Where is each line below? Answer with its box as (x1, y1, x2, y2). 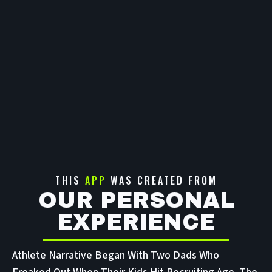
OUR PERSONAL (38, 188, 234, 212)
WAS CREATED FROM (106, 172, 217, 188)
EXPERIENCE (57, 209, 215, 234)
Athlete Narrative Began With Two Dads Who (12, 247, 219, 263)
